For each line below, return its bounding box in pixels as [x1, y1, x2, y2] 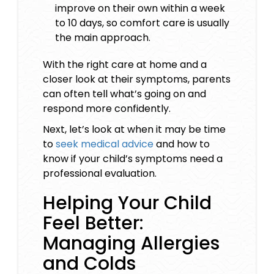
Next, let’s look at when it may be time [43, 122, 226, 137]
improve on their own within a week [55, 1, 225, 16]
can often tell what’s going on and [43, 87, 206, 102]
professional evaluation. [43, 166, 157, 181]
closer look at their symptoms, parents [43, 72, 231, 87]
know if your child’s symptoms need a [43, 152, 223, 166]
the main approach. [55, 31, 150, 45]
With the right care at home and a [43, 57, 207, 72]
